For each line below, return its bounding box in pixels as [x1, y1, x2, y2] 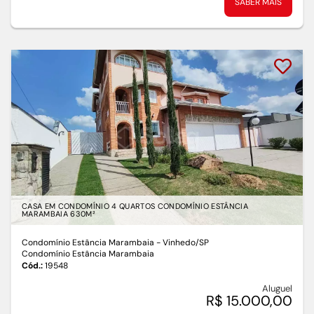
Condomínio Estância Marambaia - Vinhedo [22, 237, 196, 249]
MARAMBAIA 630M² [22, 209, 95, 219]
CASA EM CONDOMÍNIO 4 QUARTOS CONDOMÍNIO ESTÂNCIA [22, 201, 248, 212]
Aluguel [262, 282, 292, 295]
